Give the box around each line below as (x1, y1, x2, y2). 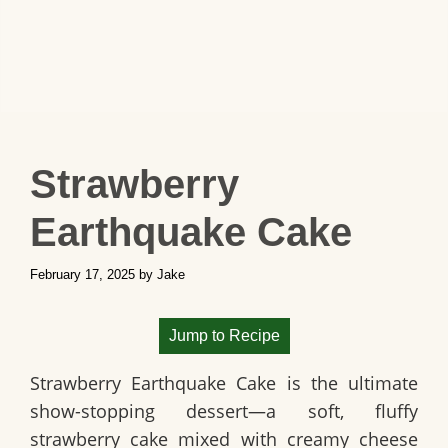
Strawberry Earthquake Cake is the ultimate (30, 370, 418, 395)
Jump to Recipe (168, 326, 280, 344)
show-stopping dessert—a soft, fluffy (30, 398, 418, 423)
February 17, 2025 (30, 266, 135, 282)
